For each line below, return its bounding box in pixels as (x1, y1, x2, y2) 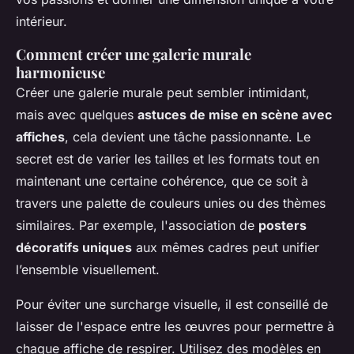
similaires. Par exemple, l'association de (16, 217, 258, 234)
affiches (16, 129, 65, 145)
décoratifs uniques (16, 239, 132, 256)
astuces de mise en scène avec (137, 107, 332, 123)
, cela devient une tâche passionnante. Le (65, 129, 311, 145)
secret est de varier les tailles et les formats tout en (16, 151, 319, 168)
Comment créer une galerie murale (16, 44, 251, 65)
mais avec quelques (16, 107, 137, 123)
